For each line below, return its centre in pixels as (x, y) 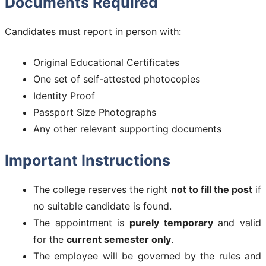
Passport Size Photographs (95, 112)
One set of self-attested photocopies (117, 79)
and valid (237, 222)
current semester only (119, 239)
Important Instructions (88, 160)
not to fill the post (211, 189)
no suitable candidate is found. (102, 206)
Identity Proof (64, 95)
